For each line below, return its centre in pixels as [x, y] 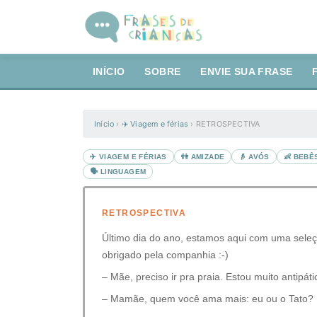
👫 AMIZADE [203, 157]
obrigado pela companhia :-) [165, 255]
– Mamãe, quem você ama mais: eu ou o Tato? [208, 299]
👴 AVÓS [254, 157]
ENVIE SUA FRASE [247, 72]
